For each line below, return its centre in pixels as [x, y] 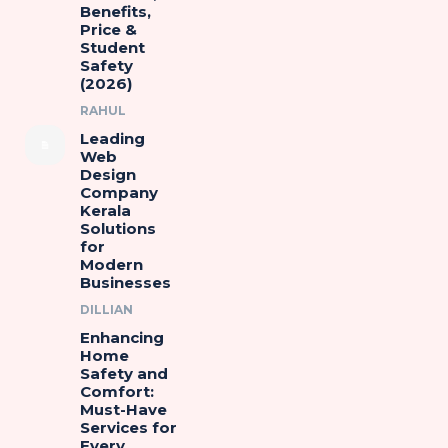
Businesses [125, 282]
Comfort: [116, 391]
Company [118, 192]
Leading [112, 138]
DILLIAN [106, 309]
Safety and [123, 373]
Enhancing [121, 337]
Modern [111, 264]
